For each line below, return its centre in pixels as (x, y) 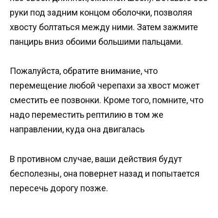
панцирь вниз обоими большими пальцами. (96, 41)
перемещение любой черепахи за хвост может (105, 86)
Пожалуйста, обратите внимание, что (84, 71)
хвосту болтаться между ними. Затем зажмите (104, 27)
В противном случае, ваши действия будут (96, 159)
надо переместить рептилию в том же (87, 115)
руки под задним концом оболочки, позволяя (101, 12)
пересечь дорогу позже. (59, 188)
